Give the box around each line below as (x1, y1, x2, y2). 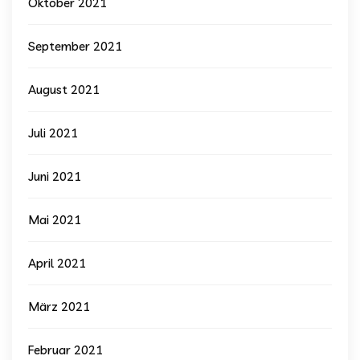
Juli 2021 (28, 125, 78, 141)
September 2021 (28, 39, 122, 54)
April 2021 (28, 256, 86, 271)
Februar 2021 (28, 342, 103, 358)
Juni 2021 (28, 169, 81, 184)
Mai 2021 (28, 212, 81, 227)
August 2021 (28, 82, 100, 97)
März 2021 (28, 299, 90, 314)
